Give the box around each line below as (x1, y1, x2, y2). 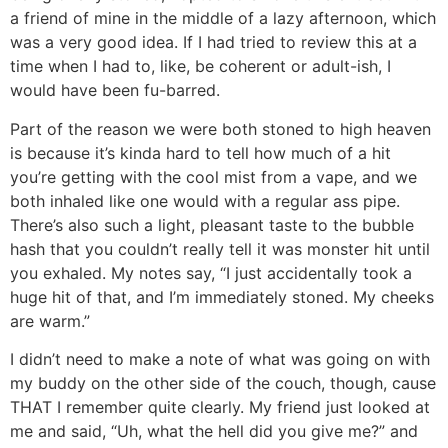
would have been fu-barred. (10, 80, 220, 101)
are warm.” (10, 310, 90, 331)
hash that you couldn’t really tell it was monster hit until (10, 238, 430, 259)
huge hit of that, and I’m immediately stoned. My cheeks (10, 286, 434, 307)
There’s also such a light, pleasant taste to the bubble (10, 214, 414, 235)
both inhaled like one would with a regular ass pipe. (10, 190, 400, 211)
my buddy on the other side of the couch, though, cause (10, 372, 436, 393)
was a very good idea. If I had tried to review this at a (10, 32, 417, 53)
